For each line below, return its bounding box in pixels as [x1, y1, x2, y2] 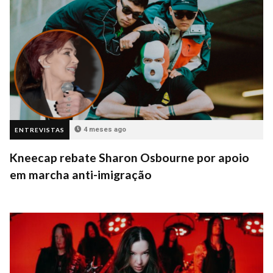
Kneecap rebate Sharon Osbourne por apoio [10, 151, 249, 165]
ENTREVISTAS [15, 126, 65, 134]
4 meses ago [83, 126, 126, 134]
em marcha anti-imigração [10, 168, 152, 182]
